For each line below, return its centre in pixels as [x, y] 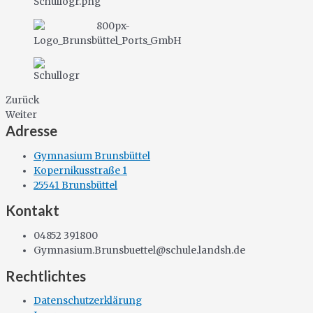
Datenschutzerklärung [88, 301]
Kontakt [32, 211]
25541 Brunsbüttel [75, 185]
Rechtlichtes [46, 276]
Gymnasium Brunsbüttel [92, 156]
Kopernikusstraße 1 [80, 170]
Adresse [31, 130]
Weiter [21, 115]
